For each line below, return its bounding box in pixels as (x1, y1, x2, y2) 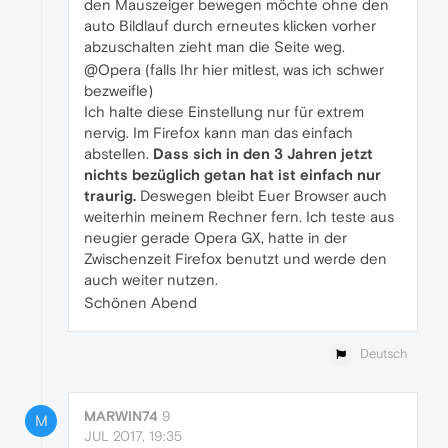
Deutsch (360, 346, 408, 362)
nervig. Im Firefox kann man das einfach (84, 124, 353, 142)
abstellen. (84, 145, 153, 163)
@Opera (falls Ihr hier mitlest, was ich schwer (84, 61, 384, 79)
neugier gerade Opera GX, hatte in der (84, 229, 347, 247)
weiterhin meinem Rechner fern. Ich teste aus (84, 208, 394, 226)
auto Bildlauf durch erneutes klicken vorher (84, 17, 376, 35)
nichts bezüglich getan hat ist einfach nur (84, 166, 381, 184)
